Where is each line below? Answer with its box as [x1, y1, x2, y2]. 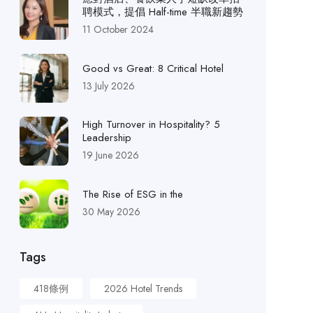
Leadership [82, 130, 131, 145]
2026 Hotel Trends [103, 282, 182, 296]
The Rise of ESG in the [82, 186, 183, 202]
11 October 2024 [82, 22, 154, 36]
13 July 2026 [82, 78, 135, 93]
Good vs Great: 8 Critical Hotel [82, 60, 224, 76]
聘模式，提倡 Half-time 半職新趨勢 [82, 4, 243, 20]
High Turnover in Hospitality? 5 [82, 117, 220, 132]
